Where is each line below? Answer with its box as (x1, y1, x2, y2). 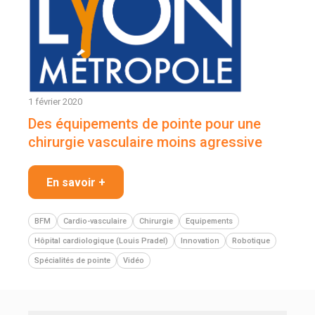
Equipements (186, 216, 233, 226)
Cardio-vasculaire (63, 216, 127, 226)
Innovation (181, 236, 219, 245)
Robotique (232, 236, 270, 245)
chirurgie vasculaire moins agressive (28, 133, 266, 150)
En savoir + (46, 175, 105, 189)
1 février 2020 (28, 96, 82, 107)
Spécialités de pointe (34, 255, 110, 265)
